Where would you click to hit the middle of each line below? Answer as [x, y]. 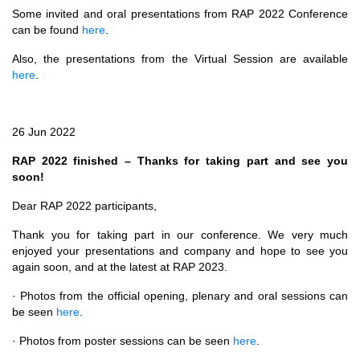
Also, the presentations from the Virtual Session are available [180, 59]
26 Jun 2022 [44, 132]
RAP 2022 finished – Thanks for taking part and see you [180, 161]
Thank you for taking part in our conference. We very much [180, 235]
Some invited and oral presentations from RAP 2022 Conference [180, 14]
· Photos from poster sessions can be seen [123, 341]
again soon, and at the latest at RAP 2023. [120, 267]
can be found [47, 30]
